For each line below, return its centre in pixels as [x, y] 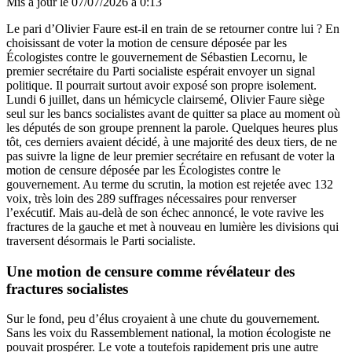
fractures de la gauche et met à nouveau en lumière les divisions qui [172, 226]
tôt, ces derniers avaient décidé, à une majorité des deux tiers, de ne [172, 141]
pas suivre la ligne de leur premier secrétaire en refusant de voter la [170, 156]
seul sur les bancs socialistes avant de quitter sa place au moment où [173, 113]
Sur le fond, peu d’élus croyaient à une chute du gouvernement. [163, 319]
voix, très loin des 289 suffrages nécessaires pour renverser [151, 198]
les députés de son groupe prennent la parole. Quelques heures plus [172, 127]
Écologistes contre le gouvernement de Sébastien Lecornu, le [157, 57]
